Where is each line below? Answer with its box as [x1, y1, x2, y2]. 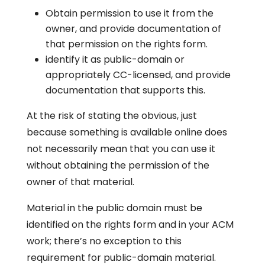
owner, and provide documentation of [45, 22, 221, 35]
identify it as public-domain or [45, 53, 185, 66]
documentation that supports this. [45, 83, 205, 97]
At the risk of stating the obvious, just [26, 109, 197, 122]
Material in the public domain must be [26, 201, 202, 215]
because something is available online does [26, 125, 227, 139]
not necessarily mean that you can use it [26, 142, 215, 156]
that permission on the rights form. [45, 37, 208, 51]
